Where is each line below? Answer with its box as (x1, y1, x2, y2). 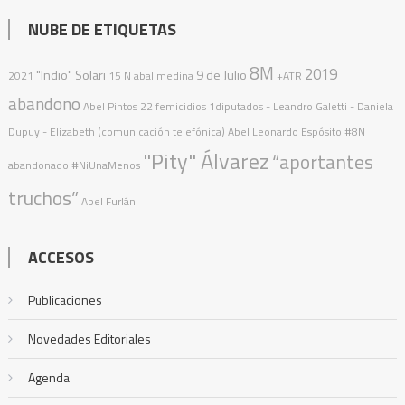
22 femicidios (139, 97, 206, 115)
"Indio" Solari (35, 64, 106, 85)
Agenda (27, 367, 70, 387)
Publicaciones (27, 289, 102, 309)
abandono (7, 89, 80, 117)
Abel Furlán (80, 192, 136, 210)
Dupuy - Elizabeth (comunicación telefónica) (7, 122, 225, 140)
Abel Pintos (82, 97, 137, 115)
